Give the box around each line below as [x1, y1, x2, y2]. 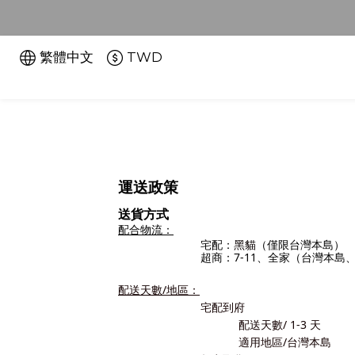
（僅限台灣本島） [256, 236, 345, 252]
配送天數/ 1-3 [239, 316, 307, 332]
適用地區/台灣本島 [239, 334, 331, 349]
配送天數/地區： [118, 281, 200, 297]
